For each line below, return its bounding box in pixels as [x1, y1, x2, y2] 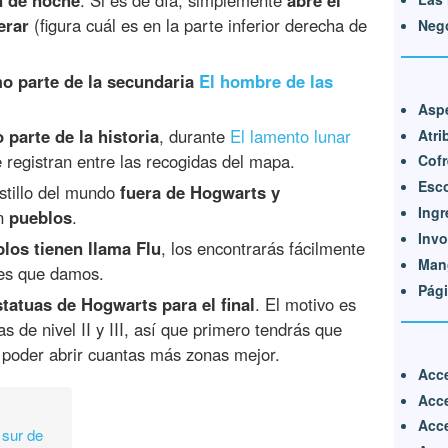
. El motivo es [255, 292, 356, 317]
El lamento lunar [230, 124, 351, 149]
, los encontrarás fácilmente [161, 236, 365, 261]
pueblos [9, 205, 72, 230]
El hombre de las [199, 68, 333, 93]
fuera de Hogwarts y [120, 180, 280, 205]
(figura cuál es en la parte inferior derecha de [29, 12, 367, 37]
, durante [159, 124, 230, 149]
